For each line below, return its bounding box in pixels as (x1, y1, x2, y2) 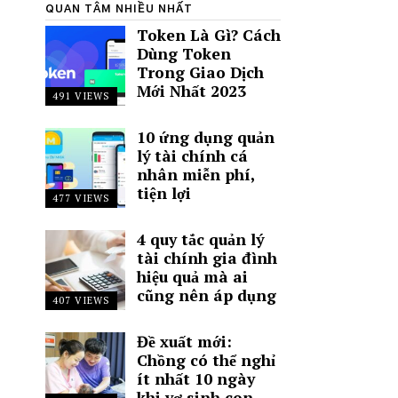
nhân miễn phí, (136, 164, 254, 185)
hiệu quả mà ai (136, 267, 248, 287)
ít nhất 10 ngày (136, 369, 255, 389)
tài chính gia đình (136, 248, 277, 268)
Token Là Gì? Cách (136, 25, 281, 45)
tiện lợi (136, 183, 191, 203)
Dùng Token (136, 44, 231, 64)
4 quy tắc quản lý (136, 229, 264, 250)
